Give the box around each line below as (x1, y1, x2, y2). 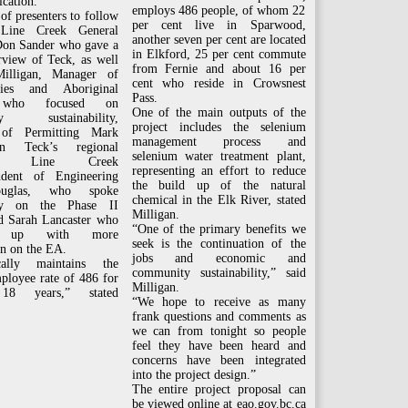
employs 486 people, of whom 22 (131, 4, 306, 17)
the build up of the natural (131, 178, 306, 192)
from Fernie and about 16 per (131, 62, 306, 76)
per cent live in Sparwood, (131, 18, 306, 32)
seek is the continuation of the (131, 237, 306, 250)
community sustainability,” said (131, 266, 306, 280)
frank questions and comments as (131, 310, 306, 323)
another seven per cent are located (131, 33, 306, 46)
